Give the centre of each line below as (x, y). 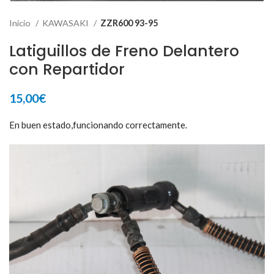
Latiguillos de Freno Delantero (124, 51)
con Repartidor (67, 69)
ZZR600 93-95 (129, 23)
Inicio (21, 23)
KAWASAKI (66, 23)
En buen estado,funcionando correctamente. (98, 124)
